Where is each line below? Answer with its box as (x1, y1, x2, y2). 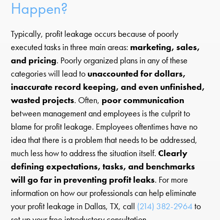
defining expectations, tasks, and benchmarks (11, 161, 195, 173)
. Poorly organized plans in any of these (56, 55, 188, 67)
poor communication (102, 94, 185, 107)
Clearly (158, 147, 188, 160)
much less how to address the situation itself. (11, 147, 159, 160)
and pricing (11, 55, 57, 67)
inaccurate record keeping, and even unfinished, (11, 81, 205, 93)
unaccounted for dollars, (87, 68, 186, 80)
